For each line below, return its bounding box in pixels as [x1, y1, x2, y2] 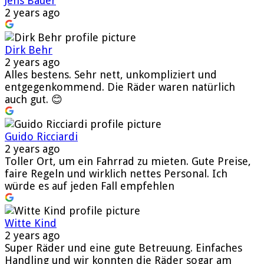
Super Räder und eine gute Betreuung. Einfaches [5, 241, 242, 254]
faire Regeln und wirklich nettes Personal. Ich [5, 167, 227, 180]
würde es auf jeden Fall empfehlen [5, 179, 174, 192]
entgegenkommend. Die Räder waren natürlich [5, 80, 235, 93]
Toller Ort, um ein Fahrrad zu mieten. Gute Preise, [5, 154, 251, 167]
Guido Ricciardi [5, 130, 78, 143]
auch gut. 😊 [5, 93, 62, 105]
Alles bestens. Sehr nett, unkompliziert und [5, 68, 217, 81]
